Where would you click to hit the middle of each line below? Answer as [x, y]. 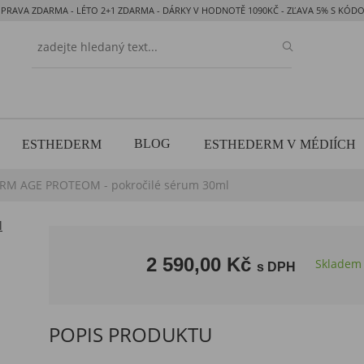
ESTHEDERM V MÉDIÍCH [279, 145]
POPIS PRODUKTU [131, 334]
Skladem [339, 264]
